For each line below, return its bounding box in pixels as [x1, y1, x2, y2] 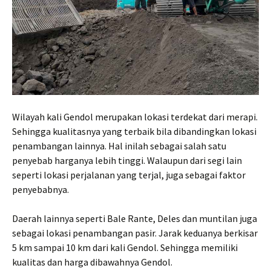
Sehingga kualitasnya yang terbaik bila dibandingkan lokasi [12, 125, 256, 137]
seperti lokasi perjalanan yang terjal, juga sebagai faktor [12, 168, 246, 181]
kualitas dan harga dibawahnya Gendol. [12, 255, 172, 268]
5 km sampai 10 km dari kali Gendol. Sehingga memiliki [12, 241, 238, 253]
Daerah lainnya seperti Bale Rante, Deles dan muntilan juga [12, 212, 257, 224]
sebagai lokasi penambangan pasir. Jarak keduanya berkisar [12, 226, 258, 239]
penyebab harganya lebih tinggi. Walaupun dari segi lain [12, 154, 242, 166]
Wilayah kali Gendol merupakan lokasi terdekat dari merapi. [12, 110, 258, 123]
